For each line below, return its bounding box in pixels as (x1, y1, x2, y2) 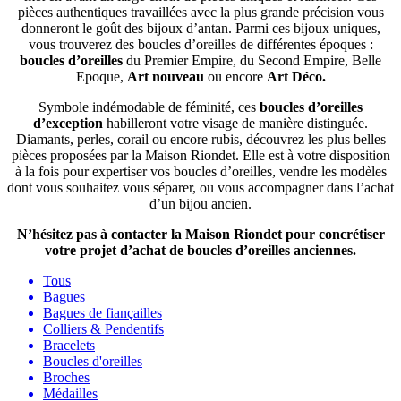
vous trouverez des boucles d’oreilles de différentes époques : (28, 36, 373, 52)
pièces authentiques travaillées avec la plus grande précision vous (17, 4, 384, 20)
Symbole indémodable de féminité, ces (38, 98, 260, 115)
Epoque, (75, 68, 127, 84)
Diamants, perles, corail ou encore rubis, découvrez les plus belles (15, 131, 386, 147)
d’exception (33, 115, 103, 131)
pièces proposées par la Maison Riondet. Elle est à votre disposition (11, 147, 390, 163)
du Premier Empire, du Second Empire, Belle (123, 52, 381, 68)
